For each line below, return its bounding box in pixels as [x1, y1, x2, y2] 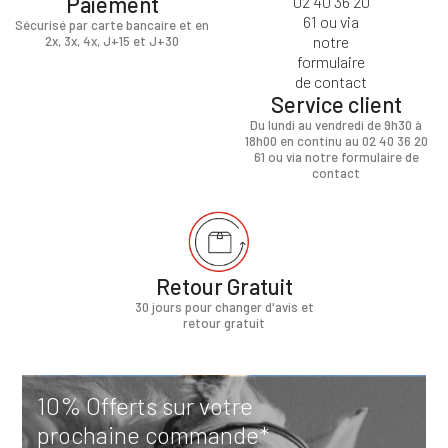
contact [312, 165, 360, 182]
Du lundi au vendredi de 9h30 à [250, 117, 422, 134]
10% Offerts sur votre [37, 391, 254, 421]
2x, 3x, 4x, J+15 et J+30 [45, 33, 179, 50]
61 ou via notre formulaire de [253, 149, 419, 166]
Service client [270, 91, 402, 118]
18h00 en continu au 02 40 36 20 [244, 133, 428, 150]
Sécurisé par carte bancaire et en [15, 17, 209, 34]
